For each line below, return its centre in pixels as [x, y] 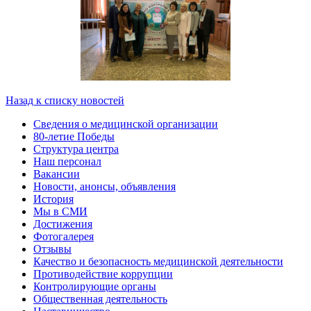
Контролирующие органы [95, 286]
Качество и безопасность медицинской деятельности [158, 261]
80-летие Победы [74, 136]
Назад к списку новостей [65, 100]
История [53, 199]
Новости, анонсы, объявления [104, 186]
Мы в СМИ [60, 211]
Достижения [63, 224]
